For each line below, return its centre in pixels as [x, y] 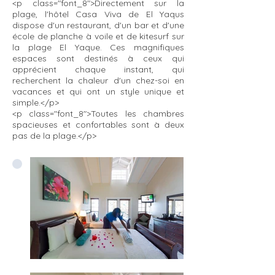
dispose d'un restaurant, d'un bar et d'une [98, 25]
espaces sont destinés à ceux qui [98, 58]
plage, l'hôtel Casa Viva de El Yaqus [98, 14]
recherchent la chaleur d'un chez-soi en [98, 80]
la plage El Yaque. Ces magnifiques [98, 47]
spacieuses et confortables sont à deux [98, 125]
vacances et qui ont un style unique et [98, 91]
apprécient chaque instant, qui [98, 69]
